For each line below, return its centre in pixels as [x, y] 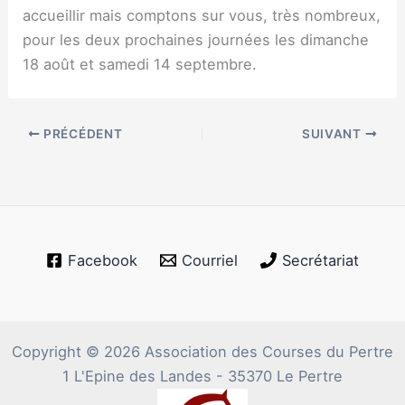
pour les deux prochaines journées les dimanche [196, 39]
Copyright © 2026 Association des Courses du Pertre [202, 352]
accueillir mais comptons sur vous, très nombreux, [202, 15]
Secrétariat [321, 260]
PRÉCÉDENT [81, 133]
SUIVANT [334, 133]
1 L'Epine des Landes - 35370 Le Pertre [202, 376]
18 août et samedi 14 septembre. [140, 64]
